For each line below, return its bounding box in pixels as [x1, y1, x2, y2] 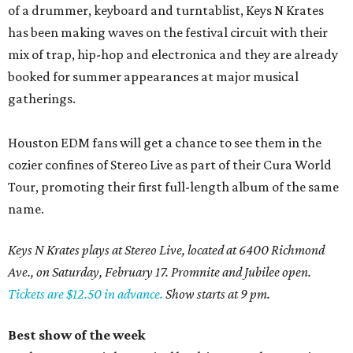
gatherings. [8, 91, 76, 107]
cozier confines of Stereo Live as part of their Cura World [8, 157, 332, 173]
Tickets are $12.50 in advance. [8, 286, 163, 303]
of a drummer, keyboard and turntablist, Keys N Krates [8, 2, 324, 19]
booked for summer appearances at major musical [8, 69, 299, 85]
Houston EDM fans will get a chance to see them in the [8, 135, 321, 151]
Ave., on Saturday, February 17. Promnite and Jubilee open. [8, 264, 311, 281]
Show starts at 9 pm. [163, 286, 270, 303]
